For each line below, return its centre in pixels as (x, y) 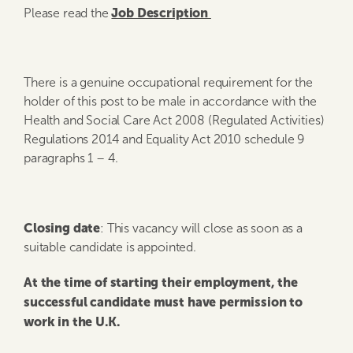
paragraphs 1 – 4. (71, 158)
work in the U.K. (72, 321)
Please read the (68, 13)
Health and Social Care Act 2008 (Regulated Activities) (174, 120)
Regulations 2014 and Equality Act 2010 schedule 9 (165, 139)
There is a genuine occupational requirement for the (168, 82)
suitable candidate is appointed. (110, 247)
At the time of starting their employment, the (161, 282)
